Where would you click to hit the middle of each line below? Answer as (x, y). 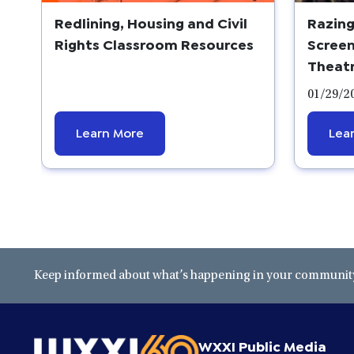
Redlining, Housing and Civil (151, 22)
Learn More (110, 131)
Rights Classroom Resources (154, 43)
